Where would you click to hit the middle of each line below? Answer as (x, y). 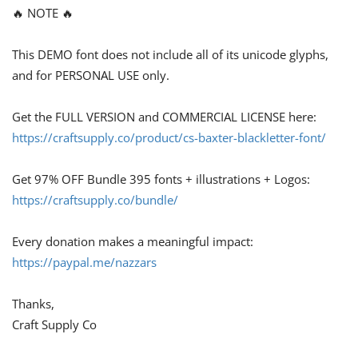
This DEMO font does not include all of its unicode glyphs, (170, 54)
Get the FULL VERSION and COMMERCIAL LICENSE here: (164, 116)
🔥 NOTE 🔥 (43, 12)
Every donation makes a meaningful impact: (133, 241)
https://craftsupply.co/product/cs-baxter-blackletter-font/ (169, 137)
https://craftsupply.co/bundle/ (95, 199)
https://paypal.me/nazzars (84, 262)
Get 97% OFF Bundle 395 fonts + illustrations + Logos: (161, 179)
